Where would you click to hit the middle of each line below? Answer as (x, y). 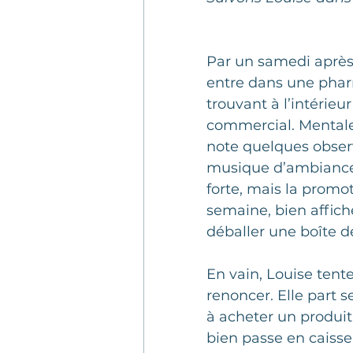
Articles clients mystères (256, 74)
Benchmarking (227, 137)
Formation (211, 200)
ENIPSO (305, 200)
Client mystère (224, 11)
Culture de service (235, 263)
